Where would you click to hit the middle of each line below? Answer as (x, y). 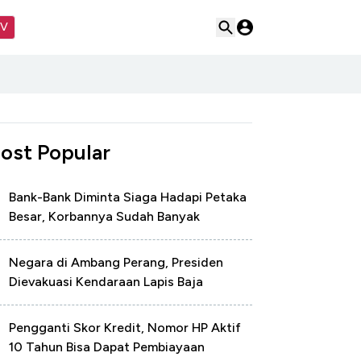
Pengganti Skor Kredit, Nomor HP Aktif (125, 328)
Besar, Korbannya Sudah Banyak (104, 216)
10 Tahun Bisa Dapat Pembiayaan (107, 347)
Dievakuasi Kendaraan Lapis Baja (106, 282)
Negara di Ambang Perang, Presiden (116, 262)
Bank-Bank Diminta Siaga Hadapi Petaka (128, 197)
